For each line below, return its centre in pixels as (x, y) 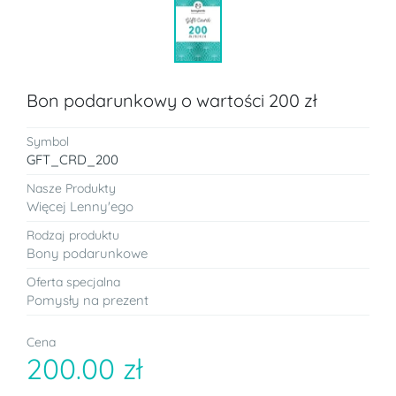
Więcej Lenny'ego (80, 206)
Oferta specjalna (73, 282)
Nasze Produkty (71, 188)
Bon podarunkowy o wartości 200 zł (172, 100)
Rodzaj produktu (73, 235)
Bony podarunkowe (87, 253)
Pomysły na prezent (88, 300)
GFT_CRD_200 (72, 159)
